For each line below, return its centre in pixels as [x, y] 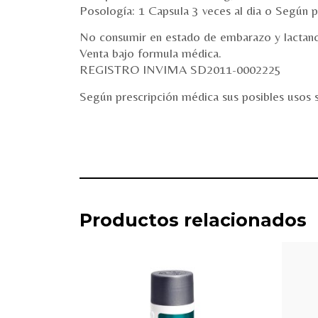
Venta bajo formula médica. [150, 53]
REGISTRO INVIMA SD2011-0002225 [180, 70]
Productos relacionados [193, 220]
